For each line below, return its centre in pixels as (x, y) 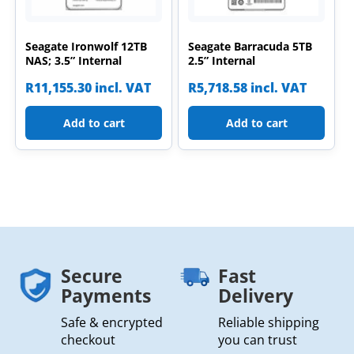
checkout (88, 339)
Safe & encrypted (111, 322)
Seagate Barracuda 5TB (250, 46)
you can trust (257, 339)
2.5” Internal (222, 60)
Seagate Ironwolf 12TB (87, 46)
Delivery (255, 295)
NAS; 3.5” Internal (74, 60)
